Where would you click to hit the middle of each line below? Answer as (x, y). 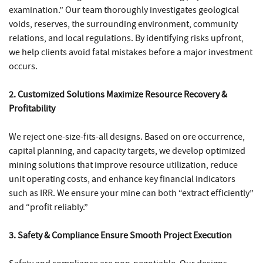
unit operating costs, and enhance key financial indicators (122, 179)
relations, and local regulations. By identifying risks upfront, (126, 38)
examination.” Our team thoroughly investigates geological (124, 10)
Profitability (32, 108)
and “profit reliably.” (48, 207)
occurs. (23, 66)
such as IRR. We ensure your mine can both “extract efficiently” (131, 193)
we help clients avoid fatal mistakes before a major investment (131, 52)
